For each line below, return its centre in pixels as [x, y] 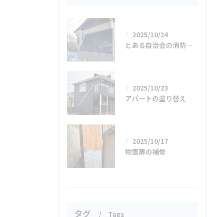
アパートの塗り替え [155, 98]
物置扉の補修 [145, 152]
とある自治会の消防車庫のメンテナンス [189, 45]
